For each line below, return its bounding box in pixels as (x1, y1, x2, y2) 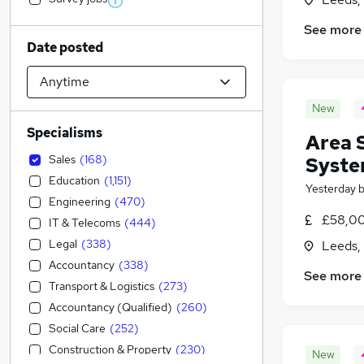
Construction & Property (49, 342, 171, 357)
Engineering (49, 194, 110, 209)
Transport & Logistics (49, 279, 154, 293)
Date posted (27, 39, 103, 56)
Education (49, 173, 100, 188)
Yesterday (305, 181, 356, 197)
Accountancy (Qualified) (49, 300, 172, 314)
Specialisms (27, 124, 102, 141)
